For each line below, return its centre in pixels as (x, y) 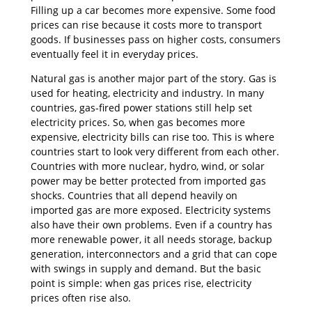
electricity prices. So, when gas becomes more (138, 123)
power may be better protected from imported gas (148, 181)
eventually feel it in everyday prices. (115, 54)
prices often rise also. (81, 298)
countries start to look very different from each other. (155, 152)
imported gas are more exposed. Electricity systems (151, 210)
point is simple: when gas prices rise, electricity (141, 283)
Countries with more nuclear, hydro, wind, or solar (148, 166)
